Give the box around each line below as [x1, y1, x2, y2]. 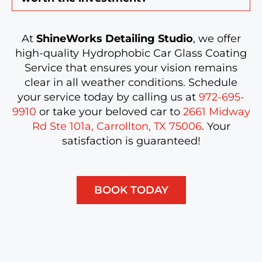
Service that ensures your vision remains [25, 61, 237, 74]
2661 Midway [182, 105, 250, 118]
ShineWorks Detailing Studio [36, 32, 193, 45]
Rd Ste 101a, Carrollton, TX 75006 [32, 119, 202, 133]
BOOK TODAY [94, 183, 168, 196]
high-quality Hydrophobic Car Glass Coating [15, 46, 247, 60]
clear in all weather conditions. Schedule [25, 75, 237, 89]
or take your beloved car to [36, 105, 183, 118]
